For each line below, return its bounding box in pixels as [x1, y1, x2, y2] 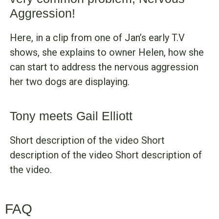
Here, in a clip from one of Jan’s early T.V [10, 32, 185, 44]
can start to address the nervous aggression [10, 61, 198, 73]
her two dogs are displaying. [10, 76, 130, 88]
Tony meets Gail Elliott [10, 109, 133, 123]
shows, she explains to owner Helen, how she [10, 46, 204, 59]
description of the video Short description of [10, 149, 202, 161]
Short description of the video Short [10, 134, 165, 147]
